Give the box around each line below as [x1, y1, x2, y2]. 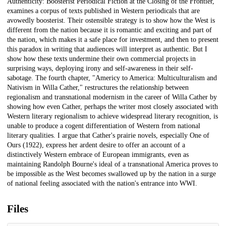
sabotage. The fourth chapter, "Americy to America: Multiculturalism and [7, 74, 217, 82]
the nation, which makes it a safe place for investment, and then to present [7, 36, 218, 44]
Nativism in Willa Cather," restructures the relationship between [7, 84, 189, 92]
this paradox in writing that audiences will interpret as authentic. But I [7, 45, 207, 53]
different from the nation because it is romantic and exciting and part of [7, 26, 212, 34]
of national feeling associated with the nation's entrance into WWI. [7, 180, 197, 188]
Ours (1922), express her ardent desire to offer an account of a [7, 141, 185, 149]
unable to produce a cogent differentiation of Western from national [7, 122, 200, 130]
